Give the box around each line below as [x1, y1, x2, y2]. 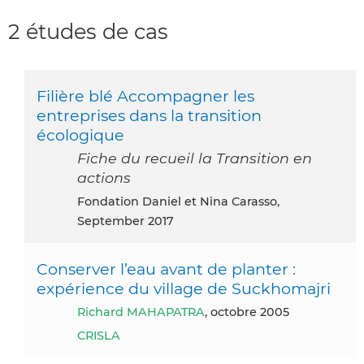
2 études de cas [8, 18, 168, 44]
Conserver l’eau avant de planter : [37, 259, 296, 279]
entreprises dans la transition [37, 106, 262, 126]
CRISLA [77, 328, 120, 344]
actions [77, 169, 131, 187]
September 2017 [77, 214, 174, 229]
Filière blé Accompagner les [37, 86, 254, 106]
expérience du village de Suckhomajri [37, 279, 331, 299]
